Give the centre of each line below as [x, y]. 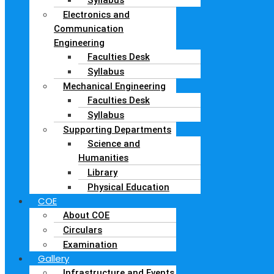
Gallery [54, 258]
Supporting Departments [117, 129]
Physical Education [128, 187]
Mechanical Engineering [114, 86]
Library [102, 172]
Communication [89, 28]
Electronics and [96, 14]
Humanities [103, 157]
